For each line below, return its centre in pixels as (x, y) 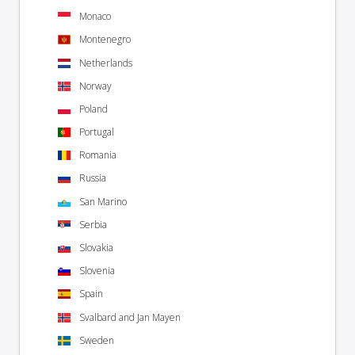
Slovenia (97, 271)
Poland (94, 109)
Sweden (97, 340)
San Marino (103, 201)
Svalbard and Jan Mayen (130, 317)
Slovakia (96, 248)
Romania (98, 155)
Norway (95, 86)
